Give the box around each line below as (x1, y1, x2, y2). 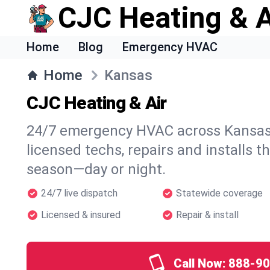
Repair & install (176, 209, 239, 221)
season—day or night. (27, 161, 166, 178)
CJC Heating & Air (27, 92, 167, 113)
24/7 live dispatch (41, 187, 118, 199)
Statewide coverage (176, 187, 263, 199)
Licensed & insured (41, 209, 121, 221)
